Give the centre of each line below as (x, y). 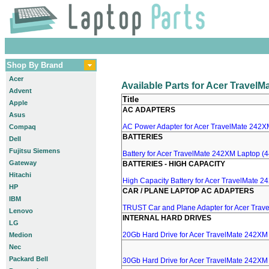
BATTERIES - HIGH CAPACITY (174, 164)
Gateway (23, 163)
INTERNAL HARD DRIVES (167, 218)
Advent (20, 91)
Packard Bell (29, 259)
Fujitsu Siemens (35, 151)
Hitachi (20, 175)
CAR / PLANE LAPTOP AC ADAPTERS (188, 191)
